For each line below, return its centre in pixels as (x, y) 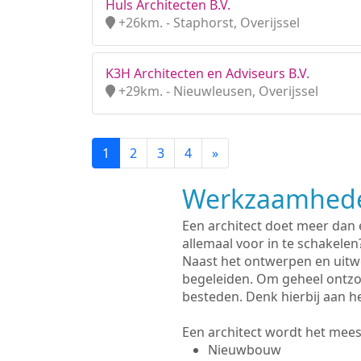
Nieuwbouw (244, 350)
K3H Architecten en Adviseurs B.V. (207, 73)
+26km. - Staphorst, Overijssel (207, 23)
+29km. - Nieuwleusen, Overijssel (217, 91)
